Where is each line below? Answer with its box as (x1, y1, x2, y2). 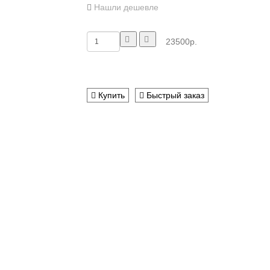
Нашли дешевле (94, 2, 159, 13)
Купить (96, 90, 125, 101)
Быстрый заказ (144, 90, 204, 101)
